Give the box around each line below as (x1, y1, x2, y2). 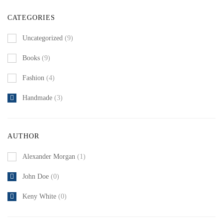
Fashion (22, 74, 46, 82)
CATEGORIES (7, 14, 55, 21)
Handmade (22, 94, 54, 102)
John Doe (22, 173, 49, 180)
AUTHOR (7, 132, 39, 140)
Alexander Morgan (22, 153, 75, 160)
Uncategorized (22, 34, 65, 42)
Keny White (22, 193, 56, 200)
